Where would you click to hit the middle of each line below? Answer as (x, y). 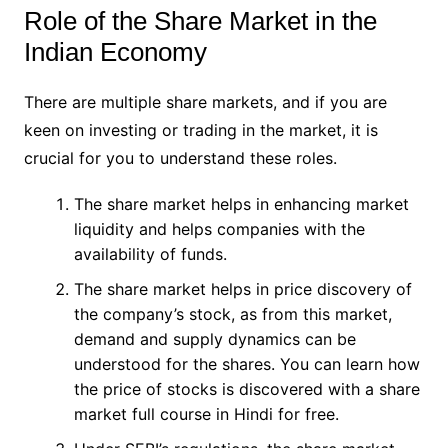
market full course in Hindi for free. (208, 413)
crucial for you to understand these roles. (182, 157)
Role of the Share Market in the (200, 20)
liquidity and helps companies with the (219, 228)
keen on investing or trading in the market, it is (200, 129)
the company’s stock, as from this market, (232, 313)
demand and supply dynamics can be (214, 338)
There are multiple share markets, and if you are (205, 101)
